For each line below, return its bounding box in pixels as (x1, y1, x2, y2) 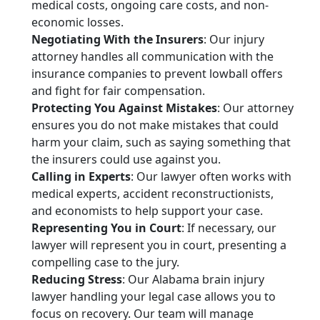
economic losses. (31, 14, 124, 31)
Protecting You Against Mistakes (31, 100, 217, 116)
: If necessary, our (181, 220, 276, 236)
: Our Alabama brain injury (122, 271, 264, 288)
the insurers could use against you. (31, 151, 221, 168)
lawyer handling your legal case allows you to (31, 289, 276, 305)
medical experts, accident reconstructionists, (31, 186, 274, 202)
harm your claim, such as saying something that (31, 134, 291, 151)
